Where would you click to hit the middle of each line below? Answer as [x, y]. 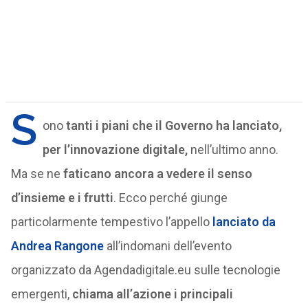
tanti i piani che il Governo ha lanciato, [174, 125]
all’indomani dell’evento [169, 246]
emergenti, [41, 294]
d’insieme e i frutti [62, 198]
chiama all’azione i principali [152, 294]
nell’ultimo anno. [234, 150]
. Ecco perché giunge [170, 198]
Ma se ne [37, 174]
